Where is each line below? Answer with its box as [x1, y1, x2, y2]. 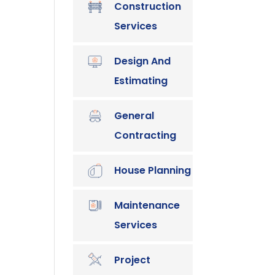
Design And [114, 54, 171, 69]
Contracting [114, 128, 177, 143]
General [114, 109, 155, 123]
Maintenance [114, 198, 180, 213]
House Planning [114, 163, 192, 178]
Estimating [114, 74, 168, 88]
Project [114, 253, 151, 268]
